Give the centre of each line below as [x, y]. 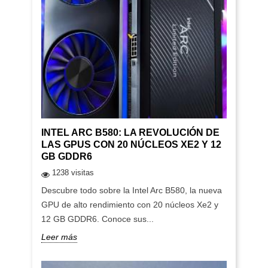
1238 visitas [73, 173]
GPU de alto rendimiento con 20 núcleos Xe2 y [130, 205]
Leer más [59, 237]
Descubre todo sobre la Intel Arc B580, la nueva [131, 191]
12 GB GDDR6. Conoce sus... [97, 219]
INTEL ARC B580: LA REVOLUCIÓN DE [130, 133]
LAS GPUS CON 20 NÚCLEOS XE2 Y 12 [131, 145]
